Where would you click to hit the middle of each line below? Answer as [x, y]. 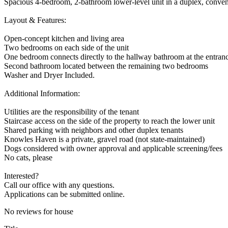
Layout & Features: [35, 20]
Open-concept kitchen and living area [64, 38]
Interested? [21, 176]
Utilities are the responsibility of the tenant [72, 112]
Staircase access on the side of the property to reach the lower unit [109, 121]
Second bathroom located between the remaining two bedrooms [106, 66]
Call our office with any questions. [59, 185]
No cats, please [28, 158]
